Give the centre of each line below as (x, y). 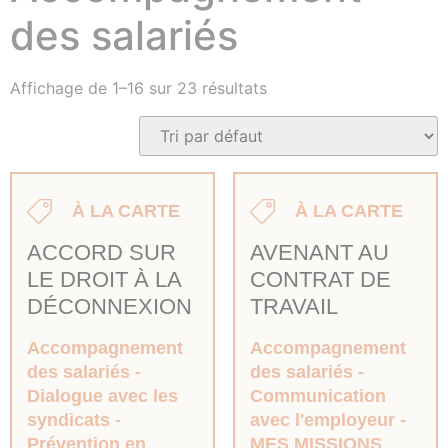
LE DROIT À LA (104, 279)
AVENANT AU (319, 252)
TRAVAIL (293, 306)
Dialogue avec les (102, 396)
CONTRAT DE (320, 279)
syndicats (68, 420)
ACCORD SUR (101, 252)
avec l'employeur (322, 420)
